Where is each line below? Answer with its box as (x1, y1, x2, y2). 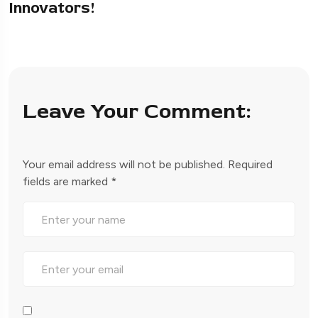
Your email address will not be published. (23, 158, 225, 172)
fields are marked (23, 175, 111, 189)
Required (228, 158, 273, 172)
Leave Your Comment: (23, 98, 251, 125)
